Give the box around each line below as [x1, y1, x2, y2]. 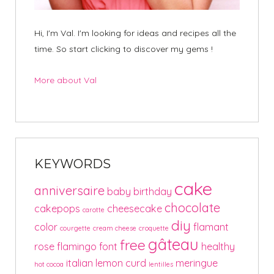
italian [66, 256, 93, 269]
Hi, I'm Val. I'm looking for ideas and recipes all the [34, 27, 236, 39]
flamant [193, 220, 229, 233]
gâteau [148, 234, 199, 254]
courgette [60, 223, 91, 232]
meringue [176, 256, 218, 269]
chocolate [165, 199, 220, 215]
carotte [83, 205, 105, 214]
